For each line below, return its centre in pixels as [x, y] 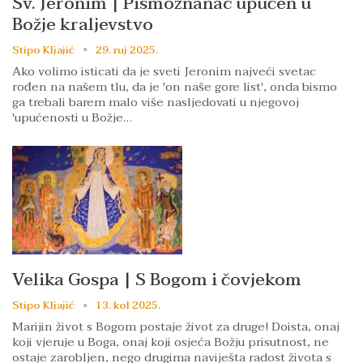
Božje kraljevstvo [83, 24]
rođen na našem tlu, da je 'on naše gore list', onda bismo [175, 86]
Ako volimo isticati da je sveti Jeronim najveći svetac [164, 71]
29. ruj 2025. [127, 50]
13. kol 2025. [128, 305]
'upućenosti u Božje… [72, 117]
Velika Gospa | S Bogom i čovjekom [157, 279]
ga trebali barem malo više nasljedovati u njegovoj [156, 102]
